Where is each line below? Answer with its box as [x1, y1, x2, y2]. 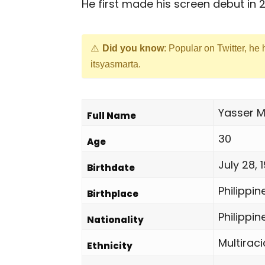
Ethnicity [87, 240, 132, 252]
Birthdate [87, 161, 135, 174]
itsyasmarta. [91, 59, 141, 69]
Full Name [87, 109, 136, 122]
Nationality [87, 214, 144, 226]
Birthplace [87, 188, 138, 200]
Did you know [102, 43, 164, 53]
